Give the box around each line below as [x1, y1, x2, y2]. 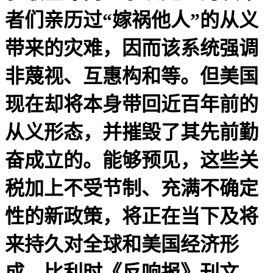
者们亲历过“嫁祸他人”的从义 [5, 9, 258, 31]
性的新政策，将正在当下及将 [5, 205, 258, 227]
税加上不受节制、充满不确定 [5, 177, 258, 199]
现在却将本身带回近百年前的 [5, 93, 258, 115]
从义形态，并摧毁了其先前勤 [5, 121, 258, 143]
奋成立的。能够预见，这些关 [5, 149, 258, 171]
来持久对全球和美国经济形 [5, 233, 239, 255]
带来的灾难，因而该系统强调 [5, 37, 258, 59]
